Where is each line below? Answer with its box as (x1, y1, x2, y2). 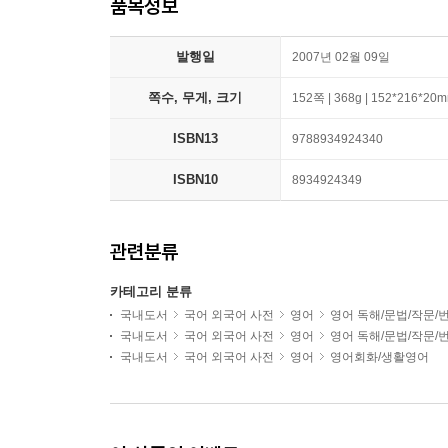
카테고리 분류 (110, 284, 192, 299)
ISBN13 (172, 131, 218, 146)
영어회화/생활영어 (330, 350, 429, 364)
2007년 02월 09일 (292, 50, 390, 64)
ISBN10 (172, 172, 218, 187)
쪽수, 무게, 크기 (148, 90, 242, 105)
